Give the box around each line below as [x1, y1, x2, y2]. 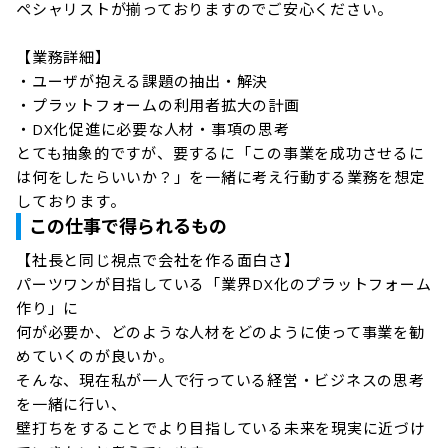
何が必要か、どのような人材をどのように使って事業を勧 [16, 322, 425, 342]
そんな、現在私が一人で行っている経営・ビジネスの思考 [16, 370, 425, 390]
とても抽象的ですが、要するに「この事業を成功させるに [16, 143, 425, 163]
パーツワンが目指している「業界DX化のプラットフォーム [16, 274, 432, 294]
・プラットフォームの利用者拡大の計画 [16, 95, 300, 115]
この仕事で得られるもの [29, 214, 227, 238]
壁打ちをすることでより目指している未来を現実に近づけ [16, 418, 426, 438]
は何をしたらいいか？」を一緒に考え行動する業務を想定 [16, 167, 426, 187]
